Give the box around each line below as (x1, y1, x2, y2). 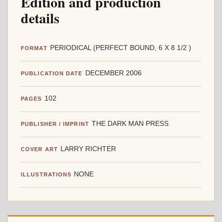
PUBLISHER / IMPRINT (21, 120, 89, 127)
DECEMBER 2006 (85, 69, 142, 77)
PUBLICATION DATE (21, 70, 83, 76)
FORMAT (21, 45, 48, 51)
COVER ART (21, 146, 58, 152)
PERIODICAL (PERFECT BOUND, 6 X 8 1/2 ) (50, 44, 191, 52)
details (21, 7, 59, 28)
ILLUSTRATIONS (21, 171, 72, 177)
